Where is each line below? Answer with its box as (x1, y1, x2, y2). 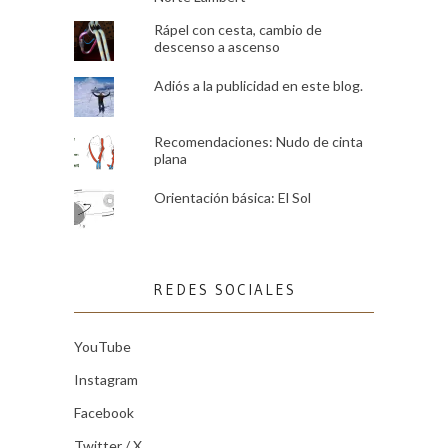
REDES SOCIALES (152, 279, 296, 299)
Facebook (74, 403, 134, 421)
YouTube (74, 337, 131, 355)
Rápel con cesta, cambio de (153, 20, 322, 38)
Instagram (74, 370, 138, 388)
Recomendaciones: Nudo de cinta (153, 132, 363, 150)
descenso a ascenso (153, 37, 280, 55)
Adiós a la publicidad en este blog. (153, 76, 363, 94)
